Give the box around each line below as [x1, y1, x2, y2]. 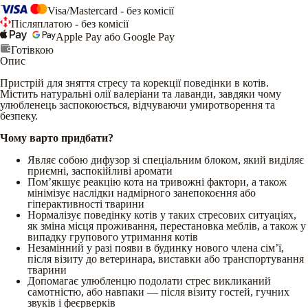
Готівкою [11, 43, 54, 56]
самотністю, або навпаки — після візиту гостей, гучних [27, 285, 289, 298]
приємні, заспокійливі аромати [27, 164, 173, 177]
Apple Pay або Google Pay [56, 30, 175, 43]
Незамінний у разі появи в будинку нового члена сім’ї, [27, 241, 284, 254]
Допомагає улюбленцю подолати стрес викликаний [27, 274, 271, 287]
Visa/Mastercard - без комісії [47, 4, 174, 16]
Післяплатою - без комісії [11, 17, 129, 30]
